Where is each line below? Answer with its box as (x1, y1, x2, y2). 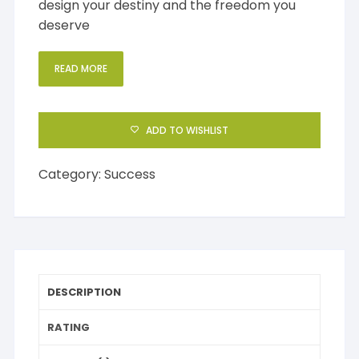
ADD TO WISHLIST (146, 123, 229, 137)
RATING (47, 319, 91, 335)
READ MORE (54, 61, 108, 75)
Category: (38, 164, 105, 184)
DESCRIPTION (47, 284, 122, 300)
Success (104, 164, 156, 184)
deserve (38, 15, 91, 34)
